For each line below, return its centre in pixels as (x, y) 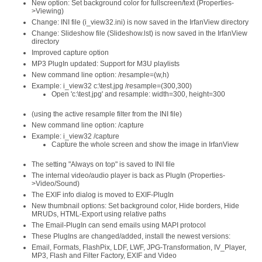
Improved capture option (70, 53)
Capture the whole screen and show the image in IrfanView (145, 144)
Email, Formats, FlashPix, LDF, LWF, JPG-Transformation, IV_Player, (139, 247)
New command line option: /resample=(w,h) (100, 75)
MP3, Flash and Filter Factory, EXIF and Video (104, 256)
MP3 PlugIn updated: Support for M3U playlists (106, 64)
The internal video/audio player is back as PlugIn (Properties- (128, 175)
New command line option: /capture (88, 125)
